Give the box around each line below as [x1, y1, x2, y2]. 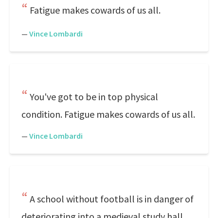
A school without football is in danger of [30, 193, 194, 205]
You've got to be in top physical [30, 91, 158, 103]
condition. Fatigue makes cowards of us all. [21, 108, 195, 120]
